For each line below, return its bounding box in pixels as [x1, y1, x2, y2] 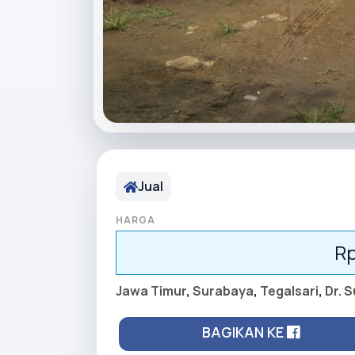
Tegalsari [260, 282, 319, 300]
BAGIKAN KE [202, 323, 287, 342]
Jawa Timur [116, 282, 186, 300]
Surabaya [193, 282, 254, 300]
